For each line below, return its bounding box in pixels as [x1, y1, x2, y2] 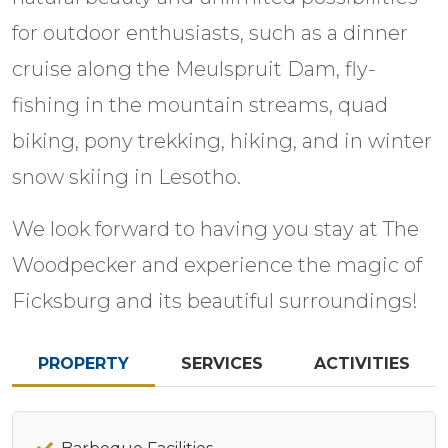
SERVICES [180, 354, 263, 374]
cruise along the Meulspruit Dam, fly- [12, 57, 376, 82]
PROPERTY [37, 354, 129, 374]
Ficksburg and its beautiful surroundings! [12, 289, 418, 314]
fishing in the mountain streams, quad [12, 93, 388, 118]
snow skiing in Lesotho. [12, 165, 241, 190]
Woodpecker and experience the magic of [12, 253, 422, 278]
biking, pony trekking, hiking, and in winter [12, 129, 432, 154]
